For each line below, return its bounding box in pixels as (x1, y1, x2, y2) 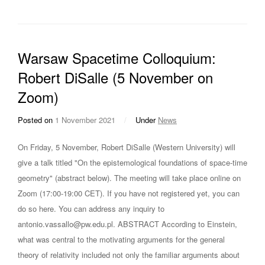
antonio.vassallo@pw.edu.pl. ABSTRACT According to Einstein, (18, 218, 237, 230)
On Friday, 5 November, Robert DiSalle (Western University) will (18, 141, 235, 153)
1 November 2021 (55, 114, 115, 126)
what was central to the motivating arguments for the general (18, 234, 225, 245)
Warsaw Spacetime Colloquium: (18, 47, 216, 69)
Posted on (18, 114, 55, 126)
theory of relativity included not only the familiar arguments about (18, 249, 240, 261)
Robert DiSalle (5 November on (18, 67, 213, 88)
